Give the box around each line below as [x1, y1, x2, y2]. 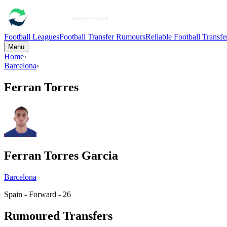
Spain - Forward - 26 [4, 190, 71, 199]
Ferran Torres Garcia [4, 148, 118, 162]
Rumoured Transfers [4, 209, 112, 222]
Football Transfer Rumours [59, 32, 145, 41]
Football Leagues [4, 32, 59, 41]
